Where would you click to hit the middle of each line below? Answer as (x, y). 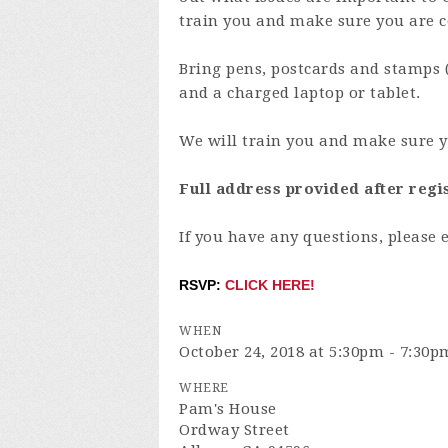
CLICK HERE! (270, 284)
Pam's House (228, 408)
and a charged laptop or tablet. (300, 92)
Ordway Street (234, 429)
